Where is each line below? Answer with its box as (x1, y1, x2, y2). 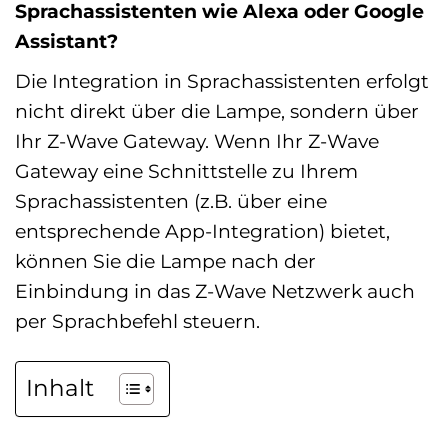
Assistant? (15, 29, 118, 54)
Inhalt (26, 374, 94, 403)
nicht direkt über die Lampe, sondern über (15, 98, 419, 123)
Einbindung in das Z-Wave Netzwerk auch (15, 278, 415, 303)
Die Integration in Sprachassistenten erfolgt (15, 68, 429, 93)
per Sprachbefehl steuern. (15, 308, 260, 333)
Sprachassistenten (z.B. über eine (15, 188, 327, 213)
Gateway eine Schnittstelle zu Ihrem (15, 158, 358, 183)
